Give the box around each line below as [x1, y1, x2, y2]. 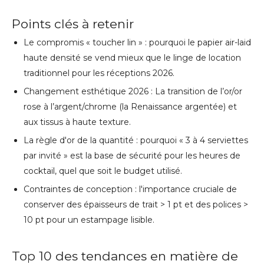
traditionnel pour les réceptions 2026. [24, 68, 174, 79]
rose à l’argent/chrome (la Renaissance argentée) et [24, 101, 237, 113]
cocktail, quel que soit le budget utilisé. [24, 166, 182, 177]
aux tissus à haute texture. [24, 117, 131, 128]
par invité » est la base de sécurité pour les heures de [24, 150, 240, 161]
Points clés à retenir [12, 16, 134, 32]
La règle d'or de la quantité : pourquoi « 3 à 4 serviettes [24, 135, 248, 146]
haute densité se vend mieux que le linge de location [24, 52, 241, 64]
